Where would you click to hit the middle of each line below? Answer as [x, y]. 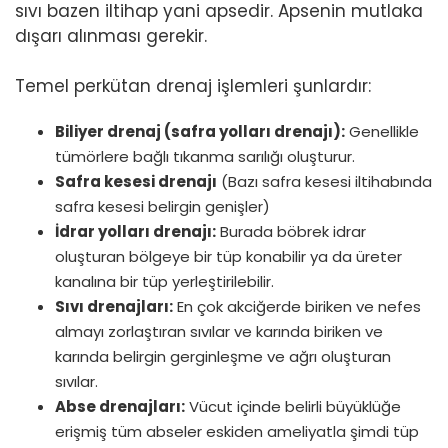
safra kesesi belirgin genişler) [162, 206]
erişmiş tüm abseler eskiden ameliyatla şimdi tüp [237, 431]
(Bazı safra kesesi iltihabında [324, 181]
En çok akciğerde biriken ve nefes [297, 306]
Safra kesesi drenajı [136, 181]
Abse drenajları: [120, 406]
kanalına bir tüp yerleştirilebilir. [164, 281]
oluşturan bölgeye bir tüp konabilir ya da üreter [228, 256]
